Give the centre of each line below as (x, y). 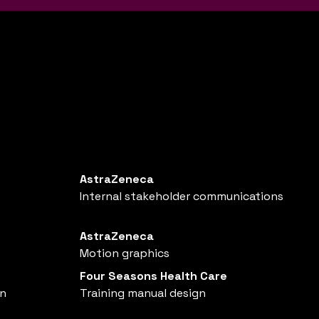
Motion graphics (125, 253)
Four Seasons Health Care (153, 276)
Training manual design (143, 293)
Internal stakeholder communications (182, 196)
